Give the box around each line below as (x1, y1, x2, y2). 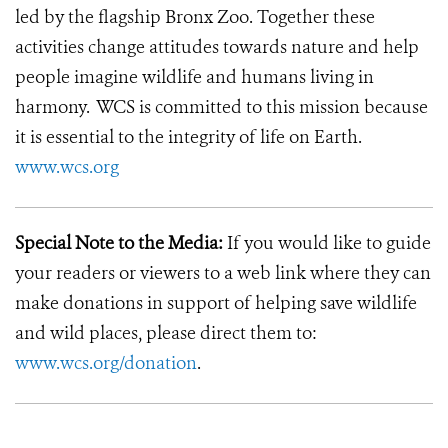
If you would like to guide (223, 231, 431, 255)
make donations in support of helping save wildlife (15, 291, 417, 315)
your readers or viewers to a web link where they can (15, 261, 431, 285)
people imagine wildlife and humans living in (15, 65, 374, 89)
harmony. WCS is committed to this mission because (15, 95, 428, 119)
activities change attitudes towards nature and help (15, 35, 419, 59)
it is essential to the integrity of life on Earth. (15, 125, 362, 149)
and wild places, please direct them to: (15, 321, 317, 345)
